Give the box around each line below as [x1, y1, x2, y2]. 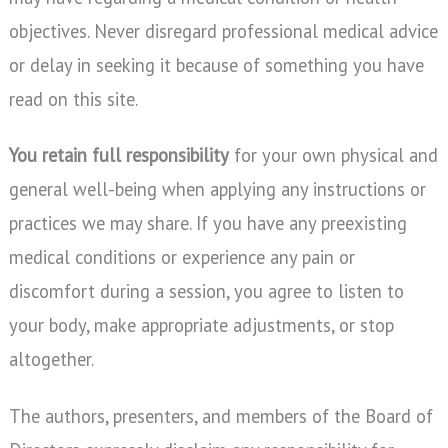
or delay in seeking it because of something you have [8, 53, 424, 77]
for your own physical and [228, 143, 438, 168]
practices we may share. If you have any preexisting [8, 211, 407, 236]
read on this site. [8, 87, 138, 111]
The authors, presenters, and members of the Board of [8, 403, 433, 428]
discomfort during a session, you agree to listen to [8, 279, 404, 304]
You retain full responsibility [8, 143, 229, 168]
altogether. [8, 347, 94, 372]
